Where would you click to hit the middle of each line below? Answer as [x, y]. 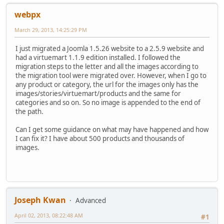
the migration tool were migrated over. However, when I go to [111, 75]
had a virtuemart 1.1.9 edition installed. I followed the [98, 57]
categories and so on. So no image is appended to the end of [108, 102]
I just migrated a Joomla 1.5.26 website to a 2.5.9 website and [110, 48]
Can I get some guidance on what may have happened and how [112, 129]
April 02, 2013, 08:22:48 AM [49, 215]
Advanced [91, 201]
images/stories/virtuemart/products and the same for [98, 93]
